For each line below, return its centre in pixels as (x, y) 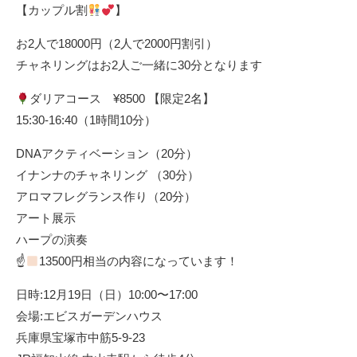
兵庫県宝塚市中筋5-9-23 (80, 337)
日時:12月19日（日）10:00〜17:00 (107, 294)
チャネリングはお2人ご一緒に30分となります (139, 65)
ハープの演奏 (52, 239)
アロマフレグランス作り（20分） (106, 196)
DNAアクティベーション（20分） (107, 153)
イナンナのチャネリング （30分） (108, 175)
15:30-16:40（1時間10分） (86, 120)
